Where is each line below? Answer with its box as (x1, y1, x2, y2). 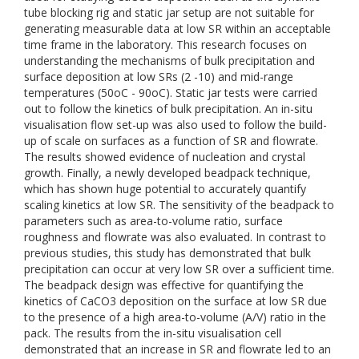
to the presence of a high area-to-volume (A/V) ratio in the (24, 309, 326, 325)
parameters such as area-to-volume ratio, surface (24, 213, 283, 228)
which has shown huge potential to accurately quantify (24, 181, 306, 196)
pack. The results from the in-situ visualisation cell (24, 325, 281, 341)
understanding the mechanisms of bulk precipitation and (24, 53, 315, 68)
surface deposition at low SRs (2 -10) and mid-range (24, 69, 293, 84)
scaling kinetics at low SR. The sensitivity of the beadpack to (24, 197, 334, 212)
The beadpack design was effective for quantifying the (24, 277, 304, 292)
